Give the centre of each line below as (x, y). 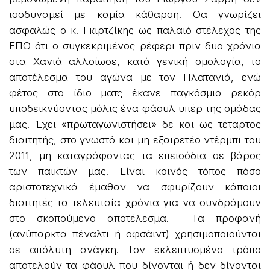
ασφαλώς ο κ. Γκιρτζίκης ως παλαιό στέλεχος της (135, 30)
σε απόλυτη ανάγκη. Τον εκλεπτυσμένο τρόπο (135, 249)
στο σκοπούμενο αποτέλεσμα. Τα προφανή (135, 218)
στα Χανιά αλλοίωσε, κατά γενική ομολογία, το (135, 61)
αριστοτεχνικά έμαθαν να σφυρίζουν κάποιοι (135, 187)
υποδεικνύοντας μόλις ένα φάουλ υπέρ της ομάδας (135, 108)
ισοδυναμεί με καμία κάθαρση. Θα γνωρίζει (135, 14)
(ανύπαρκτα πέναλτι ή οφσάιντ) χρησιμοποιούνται (135, 234)
